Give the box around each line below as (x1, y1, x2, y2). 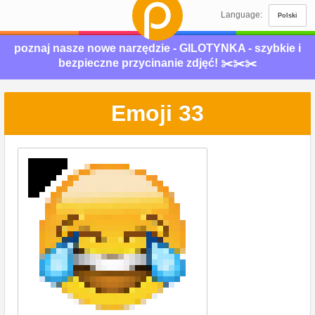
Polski (278, 12, 297, 19)
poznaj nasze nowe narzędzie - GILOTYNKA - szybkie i (14, 42, 301, 54)
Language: (221, 10, 264, 20)
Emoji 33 (111, 101, 204, 126)
